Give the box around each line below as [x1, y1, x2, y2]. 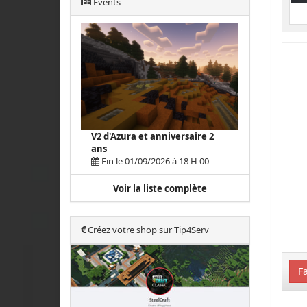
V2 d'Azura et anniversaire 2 [91, 130, 214, 143]
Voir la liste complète [112, 182, 207, 195]
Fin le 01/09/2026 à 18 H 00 [99, 155, 209, 168]
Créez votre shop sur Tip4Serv [86, 223, 209, 236]
